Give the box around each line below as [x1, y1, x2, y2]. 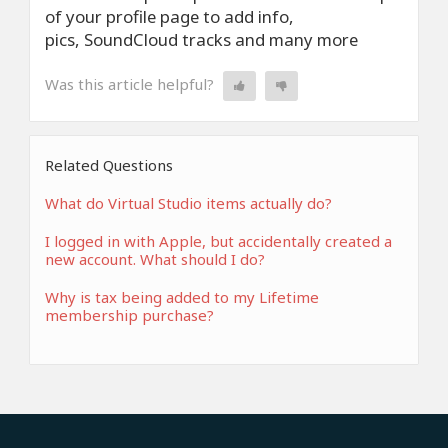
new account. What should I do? [45, 249, 265, 269]
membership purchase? [45, 305, 214, 325]
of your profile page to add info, [45, 5, 294, 28]
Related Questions [45, 155, 173, 175]
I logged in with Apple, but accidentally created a [45, 231, 392, 251]
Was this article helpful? [45, 73, 214, 94]
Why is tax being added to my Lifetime [45, 287, 319, 307]
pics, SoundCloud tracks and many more [45, 28, 358, 51]
